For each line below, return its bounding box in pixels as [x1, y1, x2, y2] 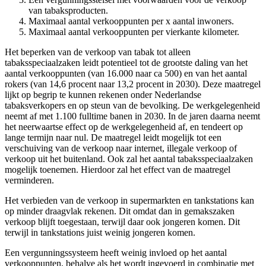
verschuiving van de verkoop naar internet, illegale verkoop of [5, 142, 237, 153]
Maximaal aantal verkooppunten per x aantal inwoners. [28, 15, 234, 26]
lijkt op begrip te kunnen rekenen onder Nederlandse [5, 89, 201, 100]
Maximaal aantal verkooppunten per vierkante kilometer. [28, 26, 239, 37]
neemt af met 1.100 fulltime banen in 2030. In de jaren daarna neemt [5, 110, 260, 121]
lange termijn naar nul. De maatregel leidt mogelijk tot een [5, 132, 221, 142]
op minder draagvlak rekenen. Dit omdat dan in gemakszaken [5, 205, 235, 216]
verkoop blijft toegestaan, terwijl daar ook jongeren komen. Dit [5, 216, 240, 227]
